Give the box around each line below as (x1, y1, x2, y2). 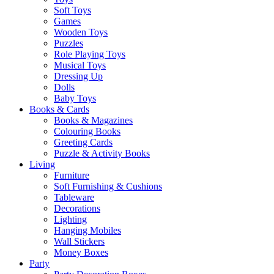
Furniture (54, 169, 89, 180)
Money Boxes (54, 246, 108, 257)
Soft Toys (54, 4, 91, 15)
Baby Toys (54, 92, 96, 103)
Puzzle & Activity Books (54, 147, 150, 158)
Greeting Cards (54, 136, 113, 147)
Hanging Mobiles (54, 224, 121, 235)
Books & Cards (29, 103, 89, 114)
